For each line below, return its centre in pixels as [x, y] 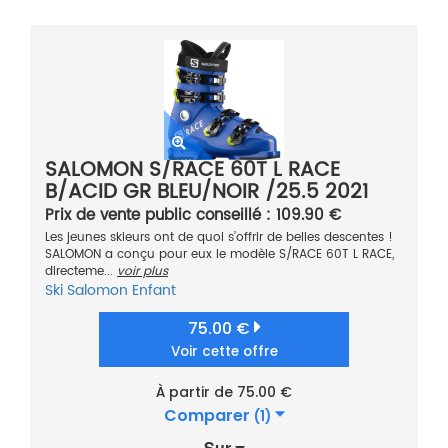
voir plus [142, 272]
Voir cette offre [224, 352]
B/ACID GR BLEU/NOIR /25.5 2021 [206, 193]
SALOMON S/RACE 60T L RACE [192, 171]
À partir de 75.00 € [224, 392]
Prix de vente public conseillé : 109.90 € [193, 216]
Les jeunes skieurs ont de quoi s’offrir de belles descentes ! [219, 238]
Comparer [208, 416]
